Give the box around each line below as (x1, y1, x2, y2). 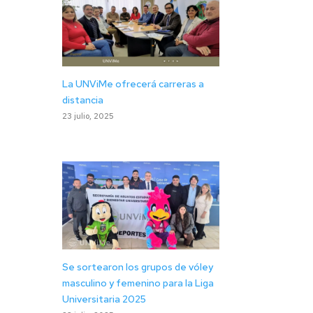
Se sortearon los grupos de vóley (62, 261, 214, 274)
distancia (62, 94, 104, 107)
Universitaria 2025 (62, 293, 147, 306)
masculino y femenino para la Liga (62, 277, 214, 290)
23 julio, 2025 (62, 111, 115, 122)
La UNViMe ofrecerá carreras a (62, 78, 205, 91)
